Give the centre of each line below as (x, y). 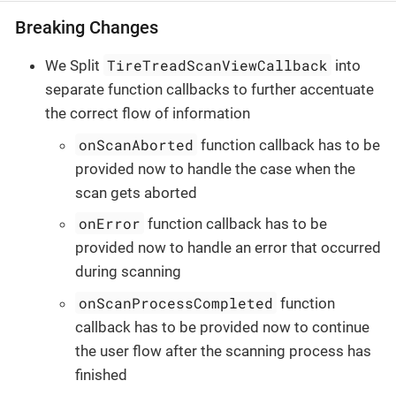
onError (110, 224)
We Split (74, 66)
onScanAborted (137, 144)
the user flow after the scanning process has (223, 350)
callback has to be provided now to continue (222, 327)
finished (101, 374)
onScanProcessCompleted (176, 302)
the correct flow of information (148, 114)
